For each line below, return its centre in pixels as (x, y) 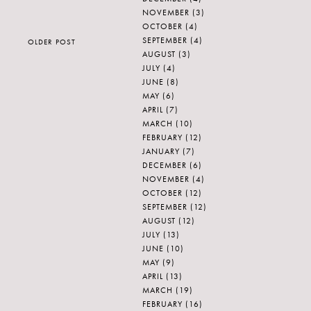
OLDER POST (52, 42)
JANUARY (161, 151)
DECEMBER (165, 165)
